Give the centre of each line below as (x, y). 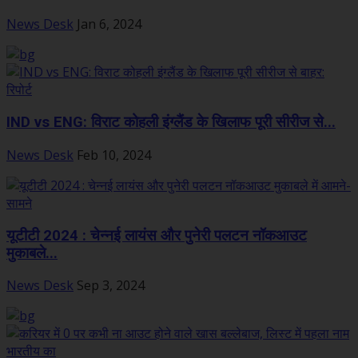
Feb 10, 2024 (114, 155)
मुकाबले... (32, 253)
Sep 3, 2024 (111, 286)
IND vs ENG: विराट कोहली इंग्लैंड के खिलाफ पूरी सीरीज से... (171, 123)
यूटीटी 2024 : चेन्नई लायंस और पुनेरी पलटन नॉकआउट (157, 235)
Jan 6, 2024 (109, 24)
